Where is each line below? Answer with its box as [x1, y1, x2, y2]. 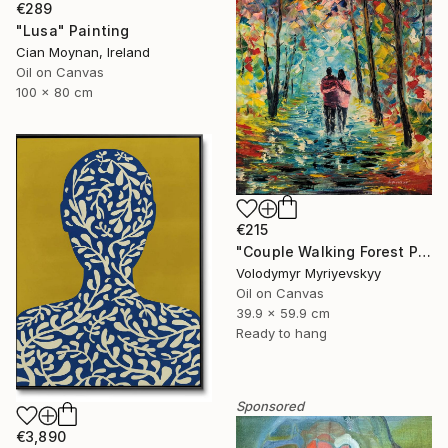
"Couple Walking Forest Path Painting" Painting [417, 242, 431, 260]
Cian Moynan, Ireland [16, 44, 150, 61]
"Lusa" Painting [16, 22, 130, 40]
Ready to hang [236, 324, 327, 341]
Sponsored [236, 398, 304, 415]
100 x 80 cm [16, 84, 93, 101]
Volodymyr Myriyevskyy [236, 264, 381, 281]
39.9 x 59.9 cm [236, 304, 330, 321]
